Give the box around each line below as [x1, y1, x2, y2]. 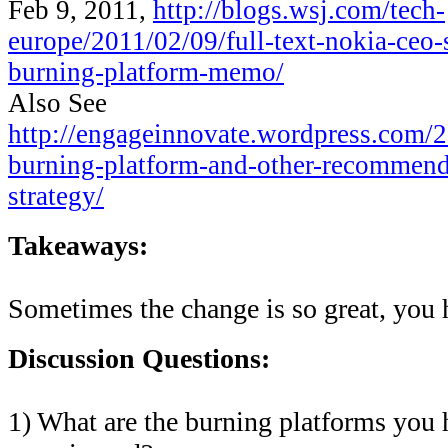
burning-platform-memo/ [8, 57, 284, 87]
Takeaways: [8, 230, 148, 261]
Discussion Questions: [8, 343, 270, 374]
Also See [8, 88, 107, 118]
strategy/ [8, 181, 104, 211]
